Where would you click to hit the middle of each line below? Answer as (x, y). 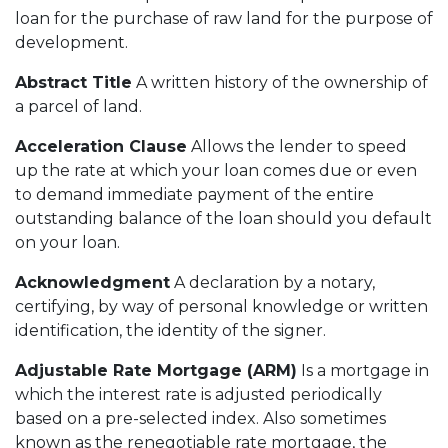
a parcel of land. (78, 106)
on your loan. (67, 242)
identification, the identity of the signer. (170, 330)
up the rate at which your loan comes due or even (216, 170)
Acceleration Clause (101, 146)
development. (71, 42)
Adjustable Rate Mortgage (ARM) (156, 370)
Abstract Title (73, 82)
